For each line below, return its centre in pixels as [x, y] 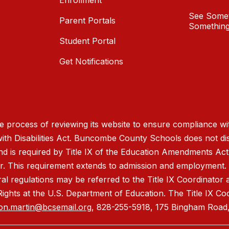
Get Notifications [91, 62]
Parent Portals [87, 21]
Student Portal [87, 41]
